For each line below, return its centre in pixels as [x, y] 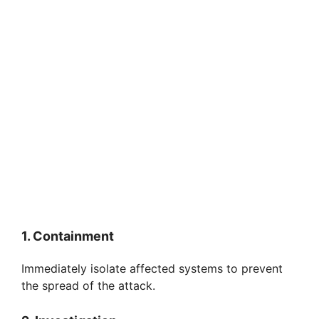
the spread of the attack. [88, 286]
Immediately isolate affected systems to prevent [152, 269]
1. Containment [68, 236]
